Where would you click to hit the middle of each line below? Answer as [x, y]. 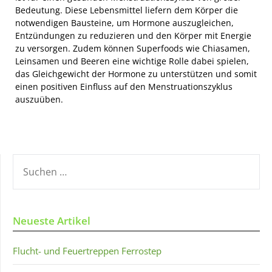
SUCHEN [30, 161]
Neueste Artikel [52, 220]
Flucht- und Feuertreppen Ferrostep [87, 250]
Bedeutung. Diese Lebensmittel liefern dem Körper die [127, 10]
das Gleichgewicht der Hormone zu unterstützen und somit [136, 73]
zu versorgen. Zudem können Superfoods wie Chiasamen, [133, 48]
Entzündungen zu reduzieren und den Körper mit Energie [133, 35]
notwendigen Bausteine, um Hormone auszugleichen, [124, 22]
